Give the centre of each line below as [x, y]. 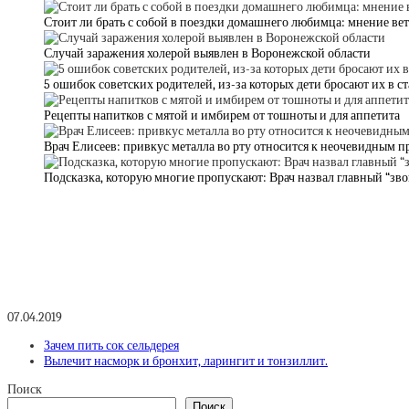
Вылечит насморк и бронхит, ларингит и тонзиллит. [186, 361]
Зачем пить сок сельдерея [111, 345]
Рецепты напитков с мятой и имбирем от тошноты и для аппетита [222, 116]
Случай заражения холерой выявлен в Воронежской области [207, 54]
